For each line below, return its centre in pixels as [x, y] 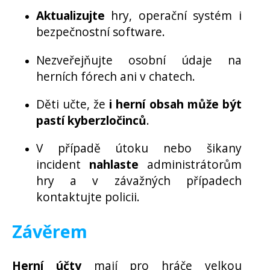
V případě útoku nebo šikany [139, 148]
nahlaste [114, 164]
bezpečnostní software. [101, 32]
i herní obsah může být [175, 104]
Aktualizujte [71, 16]
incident [63, 164]
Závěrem [50, 231]
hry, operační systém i [173, 16]
